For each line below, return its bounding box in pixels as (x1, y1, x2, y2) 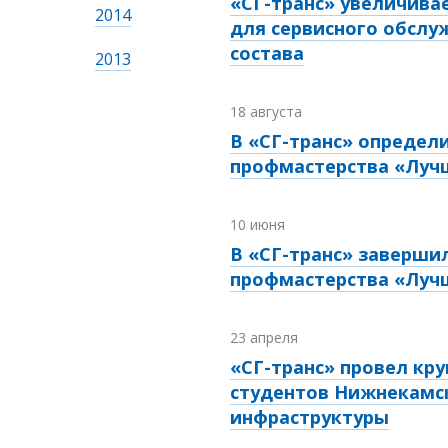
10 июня (230, 215, 285, 235)
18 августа (230, 102, 302, 122)
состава (230, 41, 304, 66)
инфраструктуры (230, 405, 389, 430)
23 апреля (230, 328, 298, 348)
